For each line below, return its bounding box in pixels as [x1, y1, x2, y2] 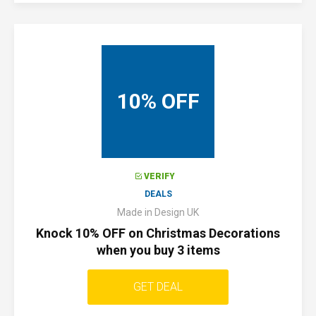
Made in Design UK [117, 207, 199, 218]
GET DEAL [133, 280, 183, 293]
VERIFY [144, 171, 175, 181]
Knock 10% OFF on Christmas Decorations [36, 226, 280, 241]
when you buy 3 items [96, 243, 220, 257]
